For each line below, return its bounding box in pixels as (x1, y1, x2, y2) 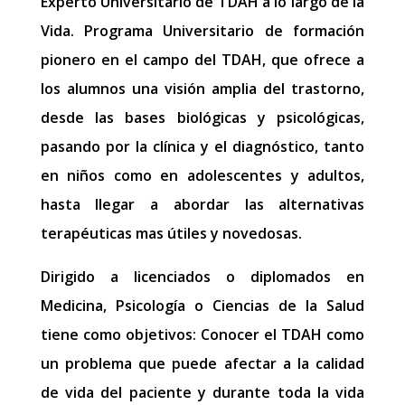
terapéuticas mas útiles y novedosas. (40, 222, 302, 243)
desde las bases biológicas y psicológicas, (40, 107, 365, 127)
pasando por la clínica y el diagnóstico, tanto (40, 136, 365, 156)
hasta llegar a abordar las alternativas (40, 193, 365, 214)
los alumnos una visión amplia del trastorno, (40, 78, 365, 99)
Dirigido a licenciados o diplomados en (40, 266, 365, 287)
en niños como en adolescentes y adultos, (40, 165, 365, 185)
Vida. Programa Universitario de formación (40, 20, 365, 41)
